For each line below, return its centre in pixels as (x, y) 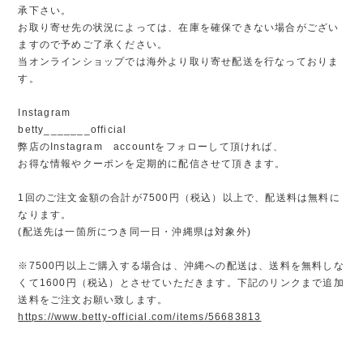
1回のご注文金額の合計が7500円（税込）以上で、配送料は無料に (179, 197)
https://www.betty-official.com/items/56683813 (140, 316)
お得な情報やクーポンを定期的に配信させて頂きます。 (152, 163)
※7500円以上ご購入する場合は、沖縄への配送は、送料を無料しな (181, 265)
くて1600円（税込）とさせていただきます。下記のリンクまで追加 (181, 282)
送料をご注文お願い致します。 (93, 299)
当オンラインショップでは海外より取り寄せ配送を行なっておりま (179, 61)
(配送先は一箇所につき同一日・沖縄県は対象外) (135, 231)
